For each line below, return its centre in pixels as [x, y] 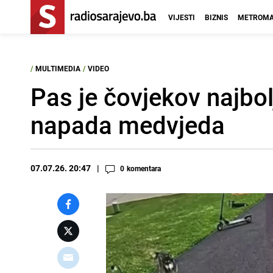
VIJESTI [182, 17]
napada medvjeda [128, 125]
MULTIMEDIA [58, 68]
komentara [144, 168]
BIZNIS [216, 17]
